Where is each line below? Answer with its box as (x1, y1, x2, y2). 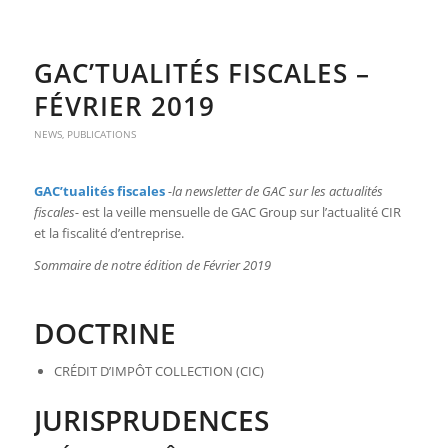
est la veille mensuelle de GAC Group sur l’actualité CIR (78, 203, 401, 222)
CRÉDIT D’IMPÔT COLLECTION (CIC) (53, 362, 264, 381)
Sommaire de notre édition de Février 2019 (33, 256, 271, 275)
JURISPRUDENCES (33, 401, 269, 440)
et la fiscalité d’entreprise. (33, 224, 184, 243)
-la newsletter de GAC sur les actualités (167, 182, 383, 201)
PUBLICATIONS (66, 127, 136, 142)
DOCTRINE (33, 314, 176, 353)
